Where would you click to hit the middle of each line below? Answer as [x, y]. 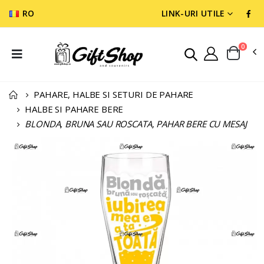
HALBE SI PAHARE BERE [74, 109]
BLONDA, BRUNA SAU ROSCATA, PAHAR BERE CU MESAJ [136, 123]
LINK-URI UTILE [193, 13]
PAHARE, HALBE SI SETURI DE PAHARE [114, 94]
